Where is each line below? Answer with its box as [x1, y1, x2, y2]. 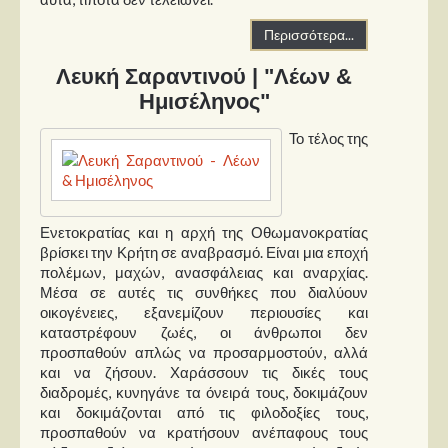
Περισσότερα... [264, 26, 354, 44]
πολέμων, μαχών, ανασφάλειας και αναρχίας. [40, 262, 368, 281]
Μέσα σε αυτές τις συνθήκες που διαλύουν [40, 282, 368, 301]
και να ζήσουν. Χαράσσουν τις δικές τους [40, 362, 368, 381]
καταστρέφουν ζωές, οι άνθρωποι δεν [40, 322, 368, 341]
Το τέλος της [289, 128, 368, 147]
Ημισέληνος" [138, 89, 270, 115]
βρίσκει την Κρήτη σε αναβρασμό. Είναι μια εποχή [40, 242, 368, 261]
